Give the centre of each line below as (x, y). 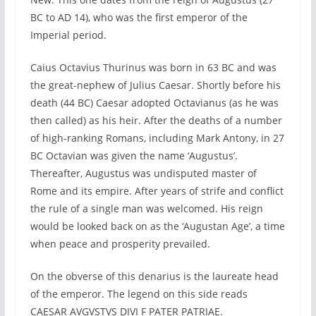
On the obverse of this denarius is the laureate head (154, 276)
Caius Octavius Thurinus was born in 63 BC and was (153, 67)
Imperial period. (68, 35)
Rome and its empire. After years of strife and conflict (157, 191)
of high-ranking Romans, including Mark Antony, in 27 (157, 138)
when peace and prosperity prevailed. (120, 244)
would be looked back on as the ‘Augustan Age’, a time (157, 226)
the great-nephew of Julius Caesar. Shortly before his (155, 85)
